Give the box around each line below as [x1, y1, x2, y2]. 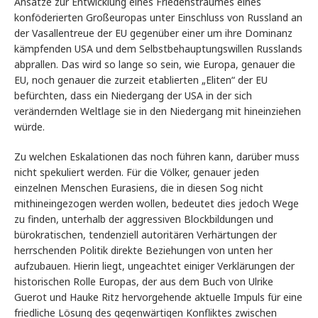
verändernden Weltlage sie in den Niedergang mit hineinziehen [14, 104, 301, 119]
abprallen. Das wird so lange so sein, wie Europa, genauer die [14, 57, 295, 72]
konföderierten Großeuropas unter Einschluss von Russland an [14, 11, 302, 25]
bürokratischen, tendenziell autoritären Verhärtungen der [14, 228, 277, 242]
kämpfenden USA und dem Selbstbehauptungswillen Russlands [14, 42, 302, 56]
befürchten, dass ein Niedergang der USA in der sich [14, 89, 252, 103]
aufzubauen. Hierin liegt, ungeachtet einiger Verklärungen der [14, 259, 295, 273]
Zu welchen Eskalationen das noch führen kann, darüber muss [14, 150, 300, 164]
